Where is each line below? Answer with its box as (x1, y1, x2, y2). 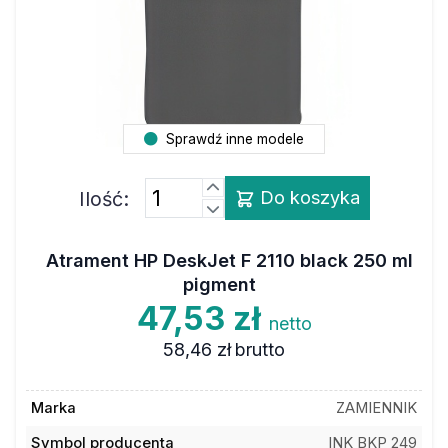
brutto (235, 338, 286, 360)
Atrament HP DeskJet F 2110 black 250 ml (45, 249, 413, 271)
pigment (182, 273, 256, 295)
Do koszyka (254, 187, 360, 208)
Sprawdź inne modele (162, 131, 304, 147)
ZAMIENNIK (336, 399, 418, 417)
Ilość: (78, 187, 129, 211)
